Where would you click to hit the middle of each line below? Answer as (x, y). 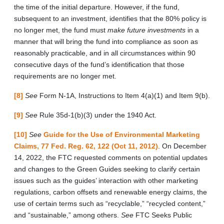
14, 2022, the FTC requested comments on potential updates (111, 157)
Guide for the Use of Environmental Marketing (122, 134)
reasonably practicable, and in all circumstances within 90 (105, 53)
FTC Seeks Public (164, 215)
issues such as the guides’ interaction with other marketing (106, 180)
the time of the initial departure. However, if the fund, (97, 7)
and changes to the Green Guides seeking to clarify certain (107, 169)
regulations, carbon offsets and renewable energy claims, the (110, 192)
